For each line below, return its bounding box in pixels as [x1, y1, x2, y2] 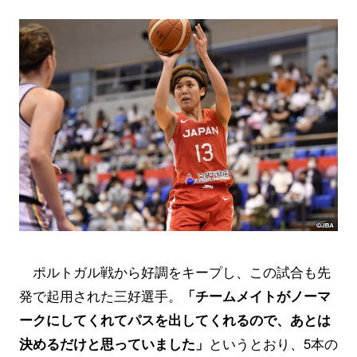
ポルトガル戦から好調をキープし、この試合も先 [18, 262, 331, 282]
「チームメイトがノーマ [181, 286, 331, 306]
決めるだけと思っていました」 [18, 334, 209, 354]
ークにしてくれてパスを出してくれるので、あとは [18, 310, 331, 330]
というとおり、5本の [208, 334, 338, 354]
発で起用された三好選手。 [18, 286, 182, 306]
